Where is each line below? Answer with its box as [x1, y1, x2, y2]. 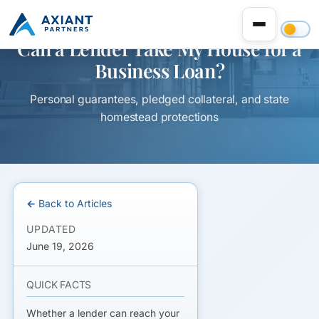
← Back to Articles [26, 197, 113, 209]
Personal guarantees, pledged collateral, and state [30, 93, 289, 106]
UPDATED [26, 222, 76, 235]
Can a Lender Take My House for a [16, 36, 303, 61]
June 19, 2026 [26, 239, 95, 252]
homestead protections [100, 110, 219, 124]
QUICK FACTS [26, 278, 92, 291]
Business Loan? [94, 58, 225, 83]
